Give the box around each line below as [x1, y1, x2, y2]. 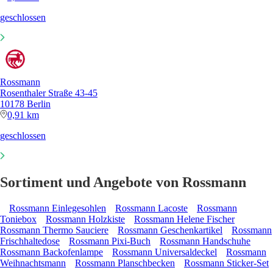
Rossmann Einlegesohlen [9, 203, 106, 214]
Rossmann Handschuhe [160, 236, 250, 247]
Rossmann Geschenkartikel [118, 225, 222, 236]
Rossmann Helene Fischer [134, 214, 235, 225]
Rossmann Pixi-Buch [69, 236, 151, 247]
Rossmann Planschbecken [75, 258, 175, 269]
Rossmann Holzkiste [46, 214, 125, 225]
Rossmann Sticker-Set [184, 258, 269, 269]
